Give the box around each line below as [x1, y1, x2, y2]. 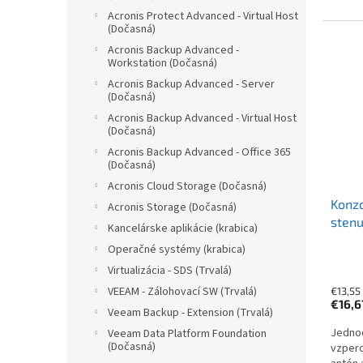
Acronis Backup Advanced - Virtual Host [108, 110, 297, 127]
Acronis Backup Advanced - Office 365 [108, 144, 291, 161]
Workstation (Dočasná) [108, 55, 217, 72]
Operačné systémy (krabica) [108, 241, 246, 258]
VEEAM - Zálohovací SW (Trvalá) [108, 284, 257, 301]
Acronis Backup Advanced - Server [108, 76, 275, 93]
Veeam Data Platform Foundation [108, 326, 267, 343]
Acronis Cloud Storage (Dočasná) [108, 178, 267, 195]
